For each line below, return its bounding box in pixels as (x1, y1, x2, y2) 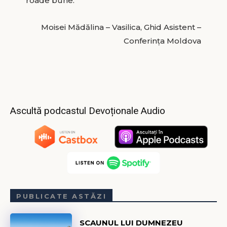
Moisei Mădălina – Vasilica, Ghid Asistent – (41, 22, 202, 32)
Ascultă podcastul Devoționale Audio (10, 104, 165, 117)
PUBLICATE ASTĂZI (16, 192, 106, 201)
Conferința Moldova (124, 35, 202, 46)
